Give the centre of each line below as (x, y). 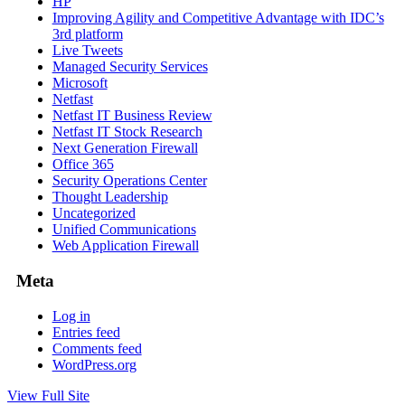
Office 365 (83, 165)
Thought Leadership (110, 197)
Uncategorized (94, 213)
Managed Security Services (130, 67)
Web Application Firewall (125, 246)
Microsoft (80, 83)
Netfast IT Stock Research (127, 132)
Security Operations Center (129, 181)
